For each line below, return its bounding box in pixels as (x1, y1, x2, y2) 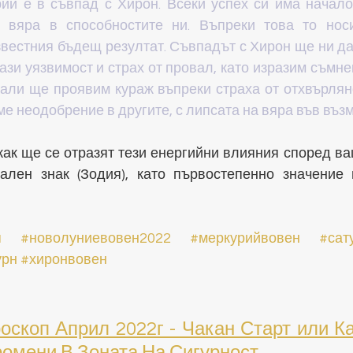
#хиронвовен (20, 252, 107, 268)
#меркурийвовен (190, 231, 300, 247)
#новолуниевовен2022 (20, 231, 171, 247)
